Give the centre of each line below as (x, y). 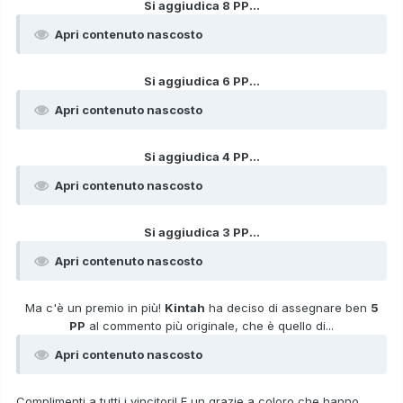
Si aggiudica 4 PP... (201, 157)
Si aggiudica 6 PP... (201, 81)
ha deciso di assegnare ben (287, 308)
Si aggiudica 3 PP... (201, 233)
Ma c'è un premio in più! (94, 308)
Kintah (184, 308)
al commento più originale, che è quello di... (210, 326)
